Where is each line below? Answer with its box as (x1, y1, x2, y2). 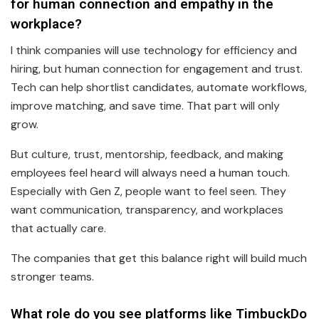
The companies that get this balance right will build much (11, 250, 307, 266)
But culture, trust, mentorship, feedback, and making (11, 146, 283, 162)
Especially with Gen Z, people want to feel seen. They (11, 183, 286, 199)
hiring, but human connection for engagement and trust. (11, 61, 303, 76)
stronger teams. (11, 268, 94, 284)
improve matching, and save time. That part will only (11, 98, 280, 113)
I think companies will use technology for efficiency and (11, 42, 297, 58)
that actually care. (11, 220, 106, 236)
